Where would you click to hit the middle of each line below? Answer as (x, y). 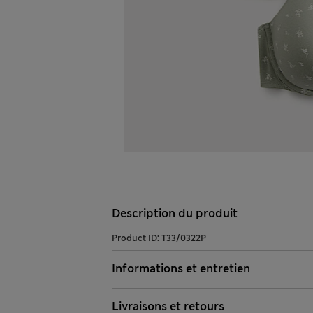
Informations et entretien (181, 269)
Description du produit (175, 214)
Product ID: (137, 239)
